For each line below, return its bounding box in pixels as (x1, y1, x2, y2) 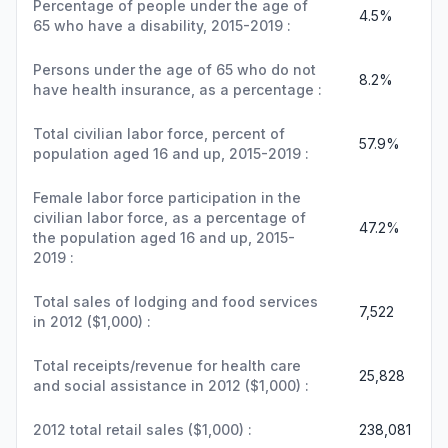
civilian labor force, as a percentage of (33, 209, 306, 226)
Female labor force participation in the (33, 189, 301, 206)
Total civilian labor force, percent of (33, 125, 285, 142)
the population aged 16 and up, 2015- (33, 229, 295, 246)
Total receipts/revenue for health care (33, 357, 301, 374)
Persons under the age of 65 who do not (33, 61, 316, 78)
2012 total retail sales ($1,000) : (33, 421, 252, 438)
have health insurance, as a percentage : (33, 81, 322, 98)
